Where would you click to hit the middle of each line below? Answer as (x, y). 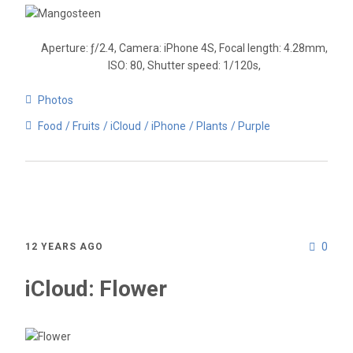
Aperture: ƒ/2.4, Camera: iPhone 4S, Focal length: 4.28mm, (184, 48)
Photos (56, 100)
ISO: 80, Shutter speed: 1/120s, (184, 65)
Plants (212, 126)
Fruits (86, 126)
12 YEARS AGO (64, 247)
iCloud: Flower (96, 288)
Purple (254, 126)
